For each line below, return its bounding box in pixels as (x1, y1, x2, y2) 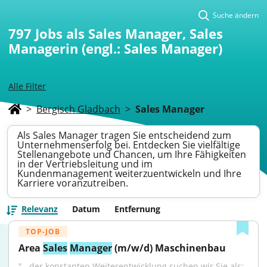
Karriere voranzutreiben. (17, 176, 128, 190)
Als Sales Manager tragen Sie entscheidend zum (17, 129, 231, 142)
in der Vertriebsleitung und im (17, 157, 153, 170)
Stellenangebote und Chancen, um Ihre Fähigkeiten (17, 148, 246, 161)
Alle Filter (8, 80, 46, 92)
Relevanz (21, 203, 58, 215)
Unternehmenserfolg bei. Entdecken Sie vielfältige (17, 138, 240, 151)
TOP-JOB (26, 226, 60, 237)
